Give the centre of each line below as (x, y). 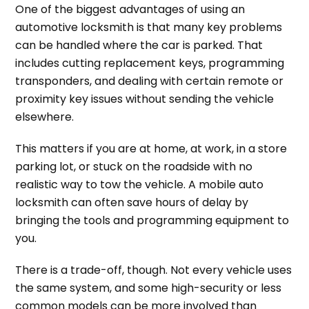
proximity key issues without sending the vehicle (145, 99)
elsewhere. (45, 117)
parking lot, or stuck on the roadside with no (134, 167)
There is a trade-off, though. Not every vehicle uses (154, 270)
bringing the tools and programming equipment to (152, 221)
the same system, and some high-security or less (149, 288)
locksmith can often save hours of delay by (132, 203)
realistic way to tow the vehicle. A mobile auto (140, 185)
